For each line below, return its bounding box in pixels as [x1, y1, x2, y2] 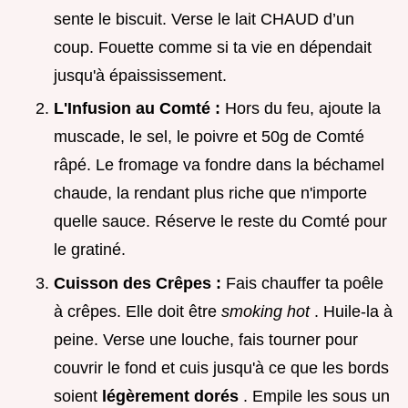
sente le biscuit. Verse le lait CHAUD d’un [54, 9, 354, 28]
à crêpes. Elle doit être [54, 301, 221, 321]
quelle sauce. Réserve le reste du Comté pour [54, 212, 387, 231]
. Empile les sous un [243, 386, 390, 405]
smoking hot [221, 301, 314, 321]
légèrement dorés [102, 386, 243, 405]
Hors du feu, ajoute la [225, 99, 381, 118]
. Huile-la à [314, 301, 393, 321]
